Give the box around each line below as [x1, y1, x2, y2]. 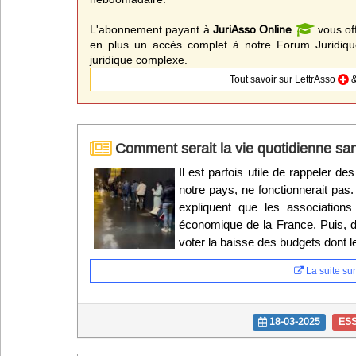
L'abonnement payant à [90, 23, 213, 36]
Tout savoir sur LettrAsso [230, 73, 339, 85]
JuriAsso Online [212, 23, 296, 36]
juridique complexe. [90, 53, 188, 66]
